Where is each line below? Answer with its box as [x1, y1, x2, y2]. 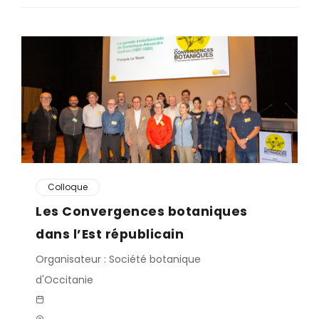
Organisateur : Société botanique [36, 252, 201, 266]
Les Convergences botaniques [36, 202, 248, 220]
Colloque [48, 181, 88, 193]
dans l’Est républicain [36, 225, 184, 243]
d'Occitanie [36, 273, 93, 287]
